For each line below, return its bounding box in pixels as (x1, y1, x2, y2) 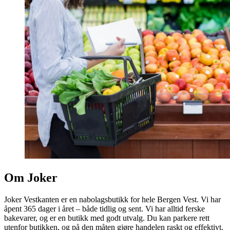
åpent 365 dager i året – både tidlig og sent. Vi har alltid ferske (4, 204, 205, 214)
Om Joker (4, 171, 57, 185)
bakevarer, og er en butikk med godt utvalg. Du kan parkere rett (4, 214, 209, 223)
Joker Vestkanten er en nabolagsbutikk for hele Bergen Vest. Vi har (4, 195, 221, 204)
